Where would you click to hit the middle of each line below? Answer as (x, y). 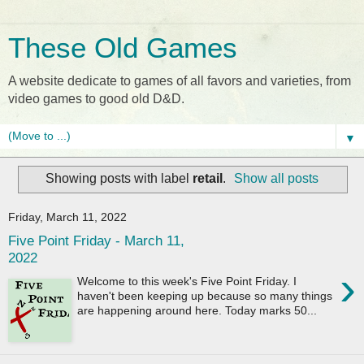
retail (207, 178)
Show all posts (277, 178)
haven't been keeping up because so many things (205, 295)
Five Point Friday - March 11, (96, 241)
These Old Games (123, 48)
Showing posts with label (119, 178)
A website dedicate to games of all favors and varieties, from (180, 81)
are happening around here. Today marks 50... (197, 310)
